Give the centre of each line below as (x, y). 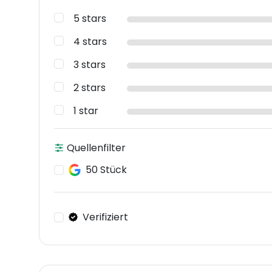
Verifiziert (105, 217)
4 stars (90, 42)
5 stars (90, 19)
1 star (86, 111)
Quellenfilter (95, 148)
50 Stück (106, 170)
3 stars (90, 65)
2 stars (90, 88)
